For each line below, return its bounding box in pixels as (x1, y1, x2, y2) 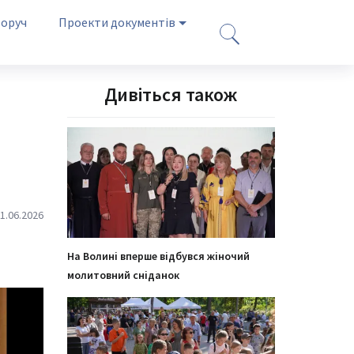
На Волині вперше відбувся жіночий (66, 249, 250, 263)
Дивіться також (104, 82, 238, 107)
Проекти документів (58, 14, 176, 30)
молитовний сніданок (66, 268, 179, 282)
